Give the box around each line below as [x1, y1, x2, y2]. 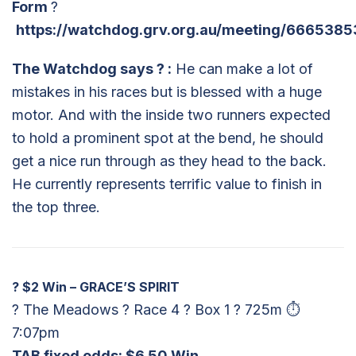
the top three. [12, 198, 100, 215]
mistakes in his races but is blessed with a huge [12, 83, 322, 100]
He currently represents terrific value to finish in [12, 175, 322, 192]
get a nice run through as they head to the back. [12, 152, 327, 169]
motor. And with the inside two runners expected [12, 106, 331, 123]
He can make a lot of [172, 60, 313, 77]
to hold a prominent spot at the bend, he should [12, 129, 323, 146]
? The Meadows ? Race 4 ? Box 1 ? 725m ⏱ [12, 300, 300, 318]
